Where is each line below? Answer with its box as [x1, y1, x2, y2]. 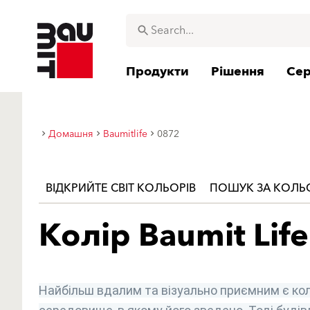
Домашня [48, 125, 93, 143]
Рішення [211, 61, 264, 82]
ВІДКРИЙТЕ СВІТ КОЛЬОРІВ [46, 179, 196, 198]
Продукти [126, 61, 189, 82]
